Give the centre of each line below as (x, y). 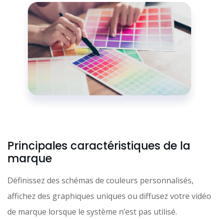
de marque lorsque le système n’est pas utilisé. (92, 211)
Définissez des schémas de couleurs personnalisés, (100, 180)
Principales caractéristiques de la (99, 145)
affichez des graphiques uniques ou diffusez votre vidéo (109, 196)
